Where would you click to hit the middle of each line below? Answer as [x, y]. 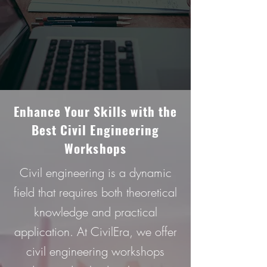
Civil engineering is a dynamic [95, 173]
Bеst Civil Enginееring [95, 130]
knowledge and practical [95, 212]
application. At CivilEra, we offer [95, 232]
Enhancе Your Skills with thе [95, 111]
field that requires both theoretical [95, 192]
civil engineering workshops [95, 251]
